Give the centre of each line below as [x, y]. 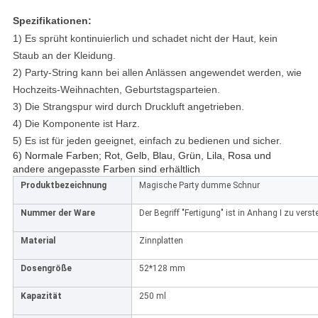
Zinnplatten [161, 241]
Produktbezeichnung [63, 186]
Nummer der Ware [57, 213]
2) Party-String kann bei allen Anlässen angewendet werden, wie [157, 73]
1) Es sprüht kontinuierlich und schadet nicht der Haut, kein [145, 39]
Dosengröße [46, 269]
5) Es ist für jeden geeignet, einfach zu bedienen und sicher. [147, 141]
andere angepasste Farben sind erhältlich [106, 169]
